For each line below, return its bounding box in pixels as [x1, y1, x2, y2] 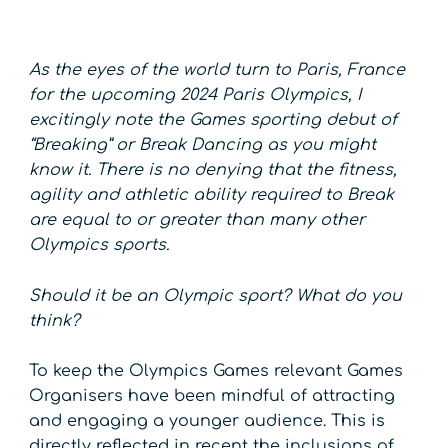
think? [29, 311, 81, 330]
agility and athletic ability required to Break [29, 186, 395, 205]
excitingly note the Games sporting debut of [29, 111, 398, 130]
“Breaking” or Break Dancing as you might [29, 136, 377, 155]
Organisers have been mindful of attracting [29, 387, 396, 406]
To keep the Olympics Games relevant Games [29, 362, 404, 381]
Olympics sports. [29, 236, 170, 255]
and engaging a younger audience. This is [29, 412, 386, 431]
